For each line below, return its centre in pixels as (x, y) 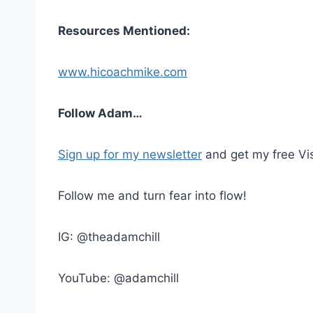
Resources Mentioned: (124, 30)
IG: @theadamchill (109, 236)
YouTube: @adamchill (120, 278)
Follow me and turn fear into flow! (152, 195)
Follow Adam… (100, 113)
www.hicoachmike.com (123, 72)
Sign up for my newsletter (130, 154)
